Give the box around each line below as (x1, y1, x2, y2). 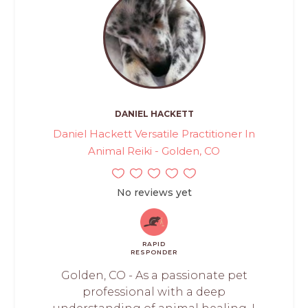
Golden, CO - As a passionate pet (60, 269, 247, 283)
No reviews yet (116, 186, 192, 199)
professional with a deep (82, 285, 225, 299)
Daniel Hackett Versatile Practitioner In (53, 127, 255, 141)
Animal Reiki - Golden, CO (88, 144, 220, 158)
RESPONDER (131, 248, 177, 256)
